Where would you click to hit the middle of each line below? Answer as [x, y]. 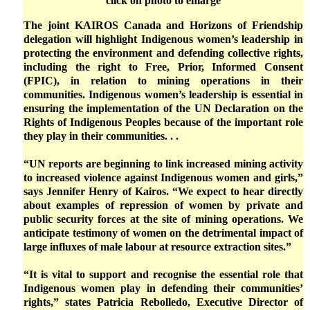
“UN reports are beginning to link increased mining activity [163, 164]
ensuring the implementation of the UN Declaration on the [163, 108]
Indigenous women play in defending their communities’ [163, 288]
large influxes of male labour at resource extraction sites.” [157, 247]
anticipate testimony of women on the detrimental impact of [163, 233]
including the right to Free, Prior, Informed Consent [163, 67]
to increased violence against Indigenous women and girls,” [163, 177]
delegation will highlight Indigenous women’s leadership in [163, 39]
